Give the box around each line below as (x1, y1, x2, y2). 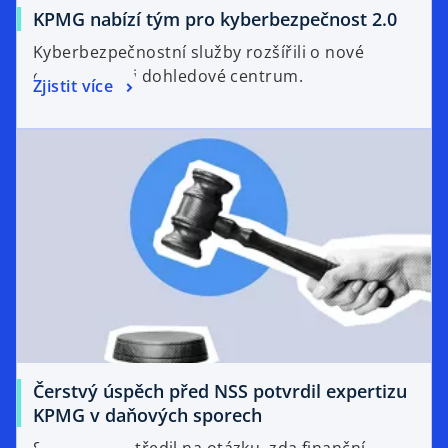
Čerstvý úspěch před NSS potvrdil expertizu (33, 378, 407, 403)
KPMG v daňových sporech (33, 402, 262, 427)
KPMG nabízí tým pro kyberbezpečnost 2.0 (33, 7, 397, 32)
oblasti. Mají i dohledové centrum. (33, 65, 303, 88)
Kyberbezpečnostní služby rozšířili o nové (33, 41, 365, 64)
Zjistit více (33, 75, 114, 98)
